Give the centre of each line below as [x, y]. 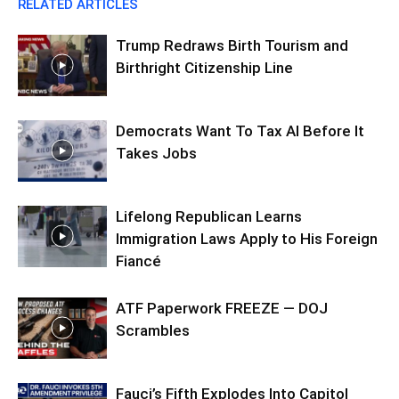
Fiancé [138, 261]
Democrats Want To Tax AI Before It [240, 131]
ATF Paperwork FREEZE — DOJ [222, 308]
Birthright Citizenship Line [204, 68]
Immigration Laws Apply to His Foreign [247, 239]
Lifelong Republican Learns [209, 216]
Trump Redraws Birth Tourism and [232, 45]
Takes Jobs [156, 153]
